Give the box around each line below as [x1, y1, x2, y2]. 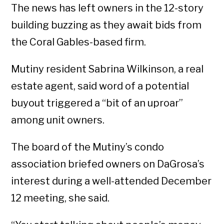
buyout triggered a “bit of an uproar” [11, 96, 183, 109]
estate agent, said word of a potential [11, 79, 189, 92]
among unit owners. [11, 113, 105, 126]
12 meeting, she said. [11, 191, 110, 204]
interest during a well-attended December [11, 174, 212, 187]
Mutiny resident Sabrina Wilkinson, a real [11, 62, 204, 75]
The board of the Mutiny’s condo [11, 140, 164, 153]
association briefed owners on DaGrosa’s [11, 157, 205, 170]
